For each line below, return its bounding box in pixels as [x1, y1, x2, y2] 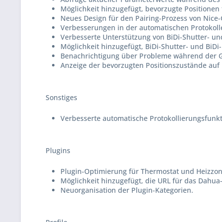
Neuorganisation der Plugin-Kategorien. [60, 185, 193, 195]
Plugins [46, 146, 70, 155]
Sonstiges [46, 93, 77, 102]
